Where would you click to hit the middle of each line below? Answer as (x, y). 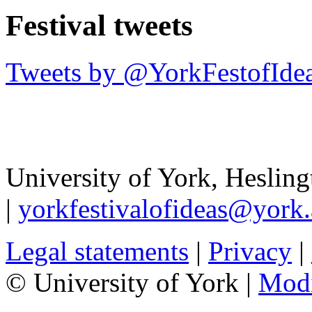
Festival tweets (99, 26)
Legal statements (97, 251)
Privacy (250, 251)
